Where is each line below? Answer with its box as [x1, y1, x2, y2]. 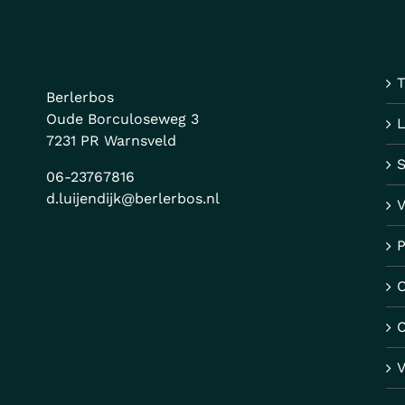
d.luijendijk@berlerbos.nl [45, 189, 220, 207]
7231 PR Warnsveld [45, 131, 176, 149]
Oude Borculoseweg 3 [45, 109, 199, 127]
